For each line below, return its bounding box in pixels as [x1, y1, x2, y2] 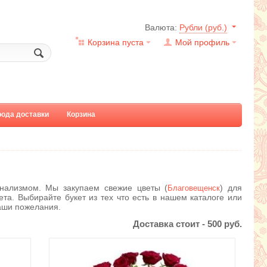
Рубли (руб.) [179, 23, 227, 32]
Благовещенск [167, 184, 221, 193]
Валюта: [145, 23, 179, 32]
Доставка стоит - [132, 219, 207, 229]
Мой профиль [175, 38, 229, 47]
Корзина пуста [88, 38, 144, 47]
